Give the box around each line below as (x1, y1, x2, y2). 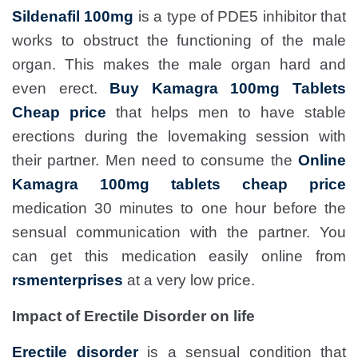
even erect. (12, 80, 110, 97)
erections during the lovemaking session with (12, 128, 346, 145)
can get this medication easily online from (12, 248, 346, 265)
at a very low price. (127, 272, 255, 288)
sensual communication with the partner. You (12, 224, 346, 241)
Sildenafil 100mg (12, 8, 134, 25)
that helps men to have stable (116, 104, 346, 121)
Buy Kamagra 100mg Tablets (109, 80, 347, 97)
